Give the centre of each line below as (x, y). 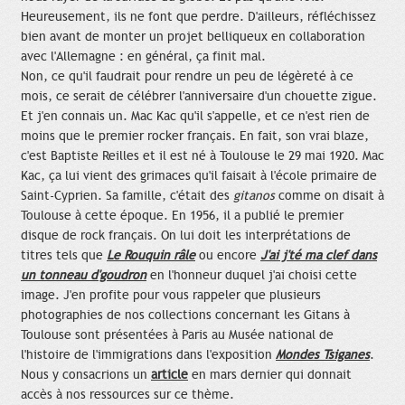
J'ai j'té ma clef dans (319, 255)
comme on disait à (330, 195)
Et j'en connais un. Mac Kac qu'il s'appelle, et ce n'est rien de (195, 116)
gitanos (254, 195)
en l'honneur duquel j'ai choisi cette (252, 275)
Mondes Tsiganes (323, 354)
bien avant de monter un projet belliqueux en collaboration (193, 36)
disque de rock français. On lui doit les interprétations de (186, 235)
